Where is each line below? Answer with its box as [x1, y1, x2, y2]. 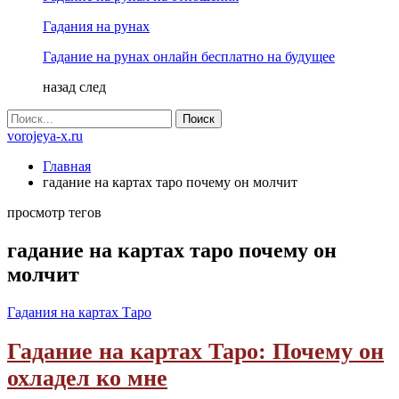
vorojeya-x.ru [7, 128, 83, 143]
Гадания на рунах [43, 19, 150, 34]
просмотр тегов [7, 205, 102, 220]
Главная [43, 159, 91, 174]
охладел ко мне [7, 364, 167, 391]
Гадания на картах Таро [7, 304, 151, 320]
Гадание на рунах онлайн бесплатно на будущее [43, 49, 335, 64]
